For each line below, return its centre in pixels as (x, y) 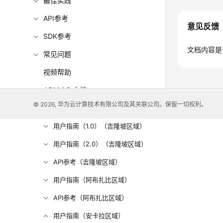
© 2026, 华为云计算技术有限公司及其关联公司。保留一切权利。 (120, 104)
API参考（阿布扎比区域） (91, 198)
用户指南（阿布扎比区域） (92, 180)
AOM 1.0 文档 (65, 90)
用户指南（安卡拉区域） (89, 216)
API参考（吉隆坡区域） (88, 162)
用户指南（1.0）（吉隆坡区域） (100, 126)
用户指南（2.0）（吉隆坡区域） (101, 144)
